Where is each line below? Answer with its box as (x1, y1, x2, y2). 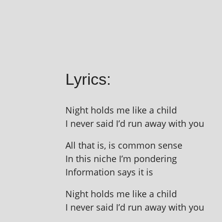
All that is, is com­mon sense (65, 139, 182, 151)
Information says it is (65, 166, 153, 178)
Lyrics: (65, 70, 111, 88)
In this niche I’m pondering (65, 153, 177, 165)
